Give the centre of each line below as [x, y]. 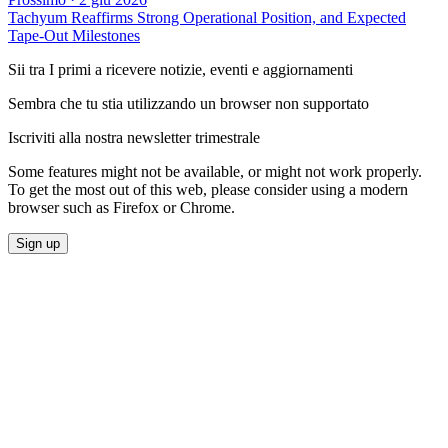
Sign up [38, 243]
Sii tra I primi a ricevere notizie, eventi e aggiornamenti [180, 69]
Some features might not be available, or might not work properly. [215, 171]
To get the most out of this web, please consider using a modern [208, 189]
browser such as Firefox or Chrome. [121, 207]
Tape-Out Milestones [74, 35]
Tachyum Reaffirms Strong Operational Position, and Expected [207, 17]
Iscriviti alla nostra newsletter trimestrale [134, 137]
